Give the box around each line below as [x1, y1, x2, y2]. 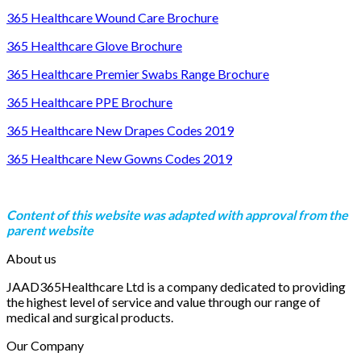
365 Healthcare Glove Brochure [6, 38, 182, 54]
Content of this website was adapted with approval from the [6, 207, 348, 223]
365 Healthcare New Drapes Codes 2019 [6, 122, 234, 139]
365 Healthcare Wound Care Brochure [6, 10, 218, 26]
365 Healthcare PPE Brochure [6, 94, 172, 110]
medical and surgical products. [6, 309, 173, 326]
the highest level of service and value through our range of [6, 294, 321, 310]
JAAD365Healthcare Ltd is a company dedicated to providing [6, 279, 346, 295]
